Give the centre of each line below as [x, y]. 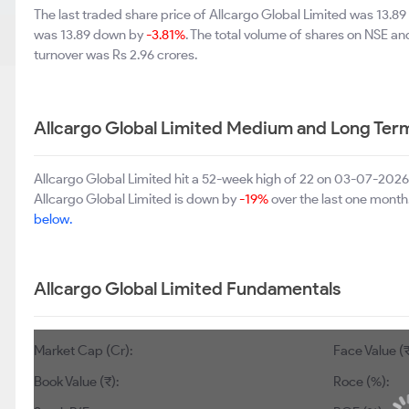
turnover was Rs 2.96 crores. [115, 55]
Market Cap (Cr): [83, 351]
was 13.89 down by [90, 35]
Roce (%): [362, 382]
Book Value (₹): [76, 382]
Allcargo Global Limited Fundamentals [187, 288]
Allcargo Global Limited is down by [136, 199]
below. [53, 219]
